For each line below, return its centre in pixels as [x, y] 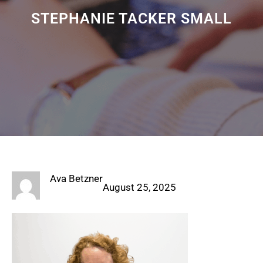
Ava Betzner [76, 179]
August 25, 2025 [139, 188]
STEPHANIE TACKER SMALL [131, 19]
